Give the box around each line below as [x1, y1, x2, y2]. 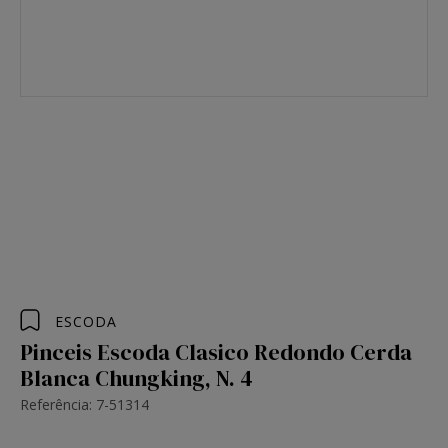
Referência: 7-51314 [20, 395, 149, 414]
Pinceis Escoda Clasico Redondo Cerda [20, 337, 412, 367]
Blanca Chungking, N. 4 [20, 363, 253, 393]
